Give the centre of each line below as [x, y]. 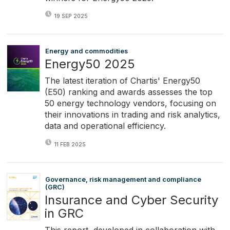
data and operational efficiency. [105, 126]
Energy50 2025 [90, 64]
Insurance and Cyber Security [131, 200]
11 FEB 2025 [70, 144]
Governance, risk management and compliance [123, 180]
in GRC [64, 214]
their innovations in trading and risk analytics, [132, 115]
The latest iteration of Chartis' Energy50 [122, 81]
